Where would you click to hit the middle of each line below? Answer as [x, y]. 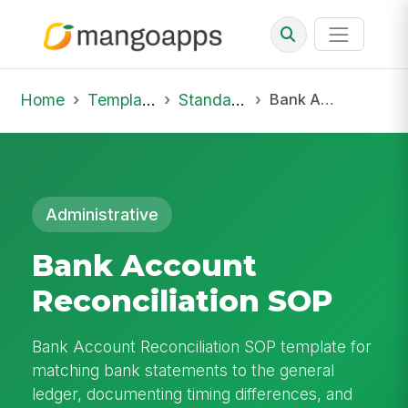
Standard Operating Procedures [204, 99]
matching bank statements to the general [184, 370]
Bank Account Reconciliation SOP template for [202, 346]
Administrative [102, 214]
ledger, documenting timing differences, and [193, 393]
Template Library [114, 99]
